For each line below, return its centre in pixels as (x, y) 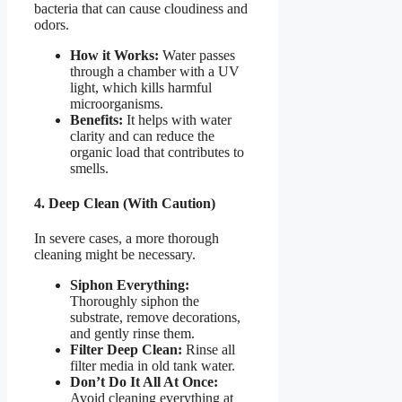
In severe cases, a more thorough (127, 239)
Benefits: (96, 119)
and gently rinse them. (132, 334)
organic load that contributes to (157, 152)
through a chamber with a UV (155, 71)
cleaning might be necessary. (115, 255)
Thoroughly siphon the (135, 301)
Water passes (197, 55)
